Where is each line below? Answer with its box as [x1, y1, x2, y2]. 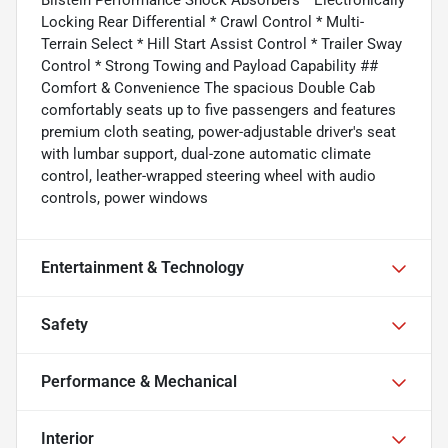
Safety [41, 315, 88, 335]
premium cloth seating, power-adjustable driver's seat [41, 123, 396, 142]
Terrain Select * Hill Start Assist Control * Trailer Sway [41, 35, 402, 54]
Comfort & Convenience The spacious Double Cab [41, 79, 375, 98]
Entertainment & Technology [41, 258, 244, 278]
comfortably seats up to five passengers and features [41, 101, 396, 120]
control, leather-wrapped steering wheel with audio [41, 167, 376, 186]
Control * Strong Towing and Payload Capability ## [41, 57, 378, 76]
